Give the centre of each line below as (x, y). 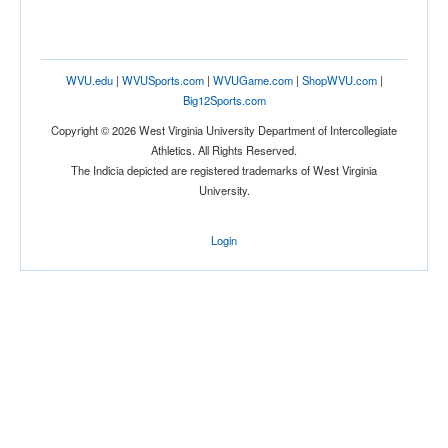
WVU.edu (89, 80)
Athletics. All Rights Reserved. (224, 150)
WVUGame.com (252, 80)
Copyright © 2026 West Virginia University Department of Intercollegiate (224, 130)
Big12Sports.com (224, 100)
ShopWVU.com (339, 80)
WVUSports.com (162, 80)
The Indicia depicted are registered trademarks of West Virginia (224, 170)
